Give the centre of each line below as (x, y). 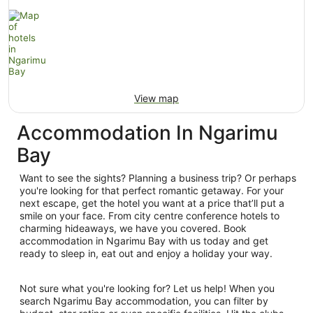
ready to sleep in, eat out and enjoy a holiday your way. (146, 253)
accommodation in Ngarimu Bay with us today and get (144, 240)
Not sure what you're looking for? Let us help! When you (147, 288)
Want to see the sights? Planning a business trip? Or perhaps (158, 177)
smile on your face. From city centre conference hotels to (150, 215)
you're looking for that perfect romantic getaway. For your (152, 190)
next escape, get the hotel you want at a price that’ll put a (152, 203)
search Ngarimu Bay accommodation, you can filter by (144, 300)
